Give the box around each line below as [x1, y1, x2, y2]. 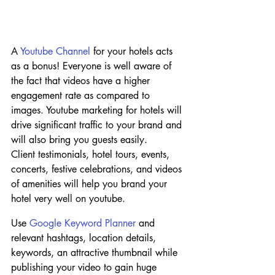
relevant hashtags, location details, [11, 231, 159, 244]
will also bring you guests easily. [11, 133, 147, 146]
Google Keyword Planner [29, 216, 136, 230]
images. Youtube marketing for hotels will [11, 103, 185, 117]
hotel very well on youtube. [11, 192, 125, 205]
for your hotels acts [90, 44, 176, 58]
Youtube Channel [20, 44, 90, 58]
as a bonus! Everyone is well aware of [11, 59, 174, 72]
